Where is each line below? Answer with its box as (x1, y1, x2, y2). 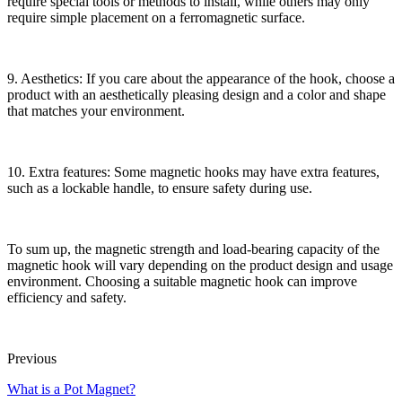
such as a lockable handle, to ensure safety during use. (7, 180, 312, 197)
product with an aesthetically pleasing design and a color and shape (7, 87, 386, 103)
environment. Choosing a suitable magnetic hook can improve (7, 274, 357, 290)
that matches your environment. (7, 103, 185, 119)
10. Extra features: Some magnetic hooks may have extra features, (7, 164, 380, 180)
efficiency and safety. (7, 290, 127, 306)
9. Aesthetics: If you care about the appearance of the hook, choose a (7, 71, 395, 87)
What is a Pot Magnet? (7, 381, 135, 398)
